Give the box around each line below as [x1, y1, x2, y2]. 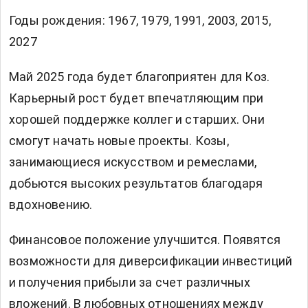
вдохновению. [9, 197, 93, 212]
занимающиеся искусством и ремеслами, [9, 155, 257, 170]
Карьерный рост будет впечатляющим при [9, 91, 264, 106]
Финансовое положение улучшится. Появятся [9, 232, 281, 247]
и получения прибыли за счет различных [9, 275, 251, 290]
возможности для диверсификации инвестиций [9, 254, 293, 269]
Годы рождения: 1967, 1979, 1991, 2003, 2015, [9, 13, 271, 28]
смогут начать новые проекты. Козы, [9, 133, 229, 148]
